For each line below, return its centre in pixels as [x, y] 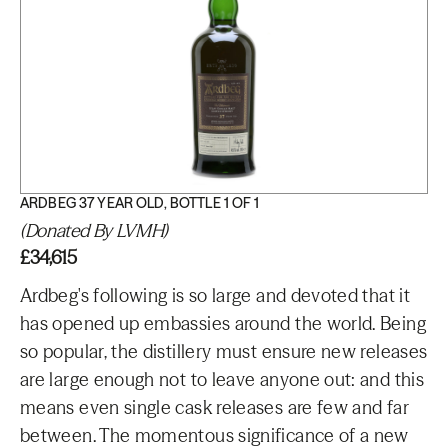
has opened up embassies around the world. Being [223, 323]
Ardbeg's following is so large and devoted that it [215, 295]
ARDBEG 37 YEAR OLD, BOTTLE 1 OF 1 [140, 203]
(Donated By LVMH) [94, 230]
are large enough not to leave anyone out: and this [222, 379]
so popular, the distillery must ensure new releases [224, 351]
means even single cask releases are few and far [214, 407]
